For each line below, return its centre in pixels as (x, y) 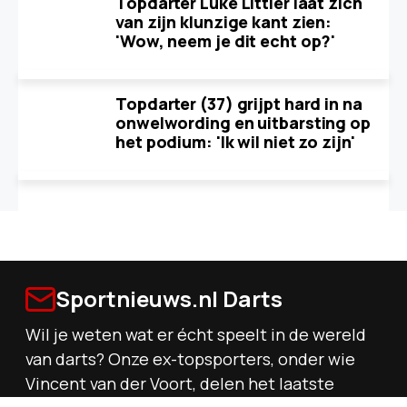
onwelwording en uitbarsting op (243, 123)
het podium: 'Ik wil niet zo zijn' (235, 142)
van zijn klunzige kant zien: (224, 22)
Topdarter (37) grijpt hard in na (239, 104)
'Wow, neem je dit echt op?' (226, 41)
